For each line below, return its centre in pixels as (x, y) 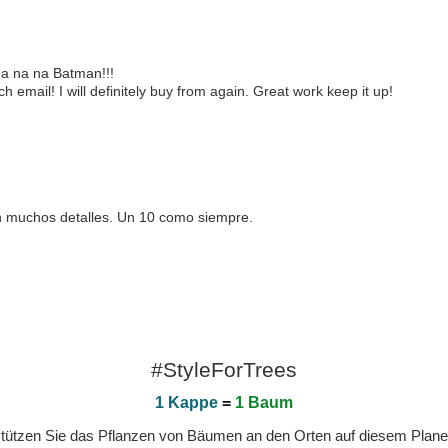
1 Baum (264, 402)
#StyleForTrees (224, 369)
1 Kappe (186, 402)
